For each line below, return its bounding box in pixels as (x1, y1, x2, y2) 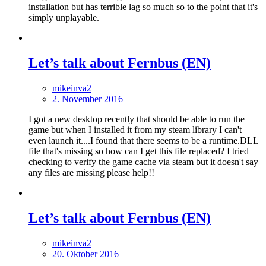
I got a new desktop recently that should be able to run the (28, 114, 245, 124)
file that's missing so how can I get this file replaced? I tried (28, 146, 249, 156)
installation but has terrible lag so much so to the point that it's (28, 2, 258, 12)
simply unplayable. (28, 12, 99, 23)
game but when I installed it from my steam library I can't (28, 125, 242, 135)
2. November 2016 (52, 94, 123, 104)
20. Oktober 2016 (52, 248, 119, 259)
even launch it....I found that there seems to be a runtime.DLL (28, 135, 258, 145)
